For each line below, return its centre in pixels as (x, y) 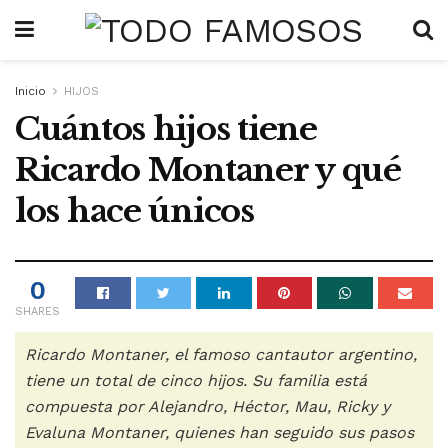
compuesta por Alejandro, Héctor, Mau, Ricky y (207, 406)
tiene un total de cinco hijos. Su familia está (196, 380)
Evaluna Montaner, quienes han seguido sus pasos (219, 432)
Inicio (30, 91)
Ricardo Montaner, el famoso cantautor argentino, (221, 354)
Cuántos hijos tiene (166, 129)
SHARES (37, 311)
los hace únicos (134, 211)
